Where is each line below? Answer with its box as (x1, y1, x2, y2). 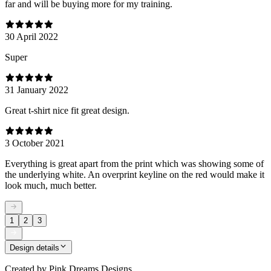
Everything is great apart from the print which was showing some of (5, 158, 264, 169)
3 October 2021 (5, 137, 65, 148)
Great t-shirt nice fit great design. (5, 105, 129, 116)
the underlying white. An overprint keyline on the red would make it (5, 169, 264, 180)
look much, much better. (5, 180, 97, 191)
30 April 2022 (5, 31, 58, 42)
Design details (10, 243, 59, 252)
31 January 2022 (5, 84, 68, 95)
